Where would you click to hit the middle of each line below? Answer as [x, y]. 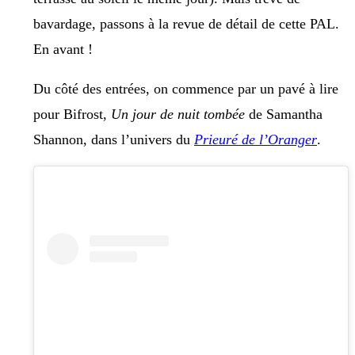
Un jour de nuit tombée [178, 115]
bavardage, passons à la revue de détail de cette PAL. [186, 24]
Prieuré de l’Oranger [256, 140]
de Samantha [284, 115]
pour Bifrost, [72, 115]
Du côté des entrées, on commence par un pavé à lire [186, 89]
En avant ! [63, 50]
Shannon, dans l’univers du [114, 140]
